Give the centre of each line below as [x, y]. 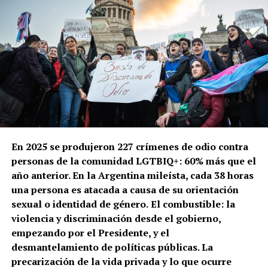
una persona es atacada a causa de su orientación [125, 189]
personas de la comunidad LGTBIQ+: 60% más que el [133, 161]
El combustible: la [193, 204]
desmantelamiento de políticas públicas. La [112, 247]
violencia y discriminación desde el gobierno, [116, 218]
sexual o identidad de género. [80, 204]
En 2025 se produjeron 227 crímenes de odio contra [130, 146]
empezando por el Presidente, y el [90, 232]
